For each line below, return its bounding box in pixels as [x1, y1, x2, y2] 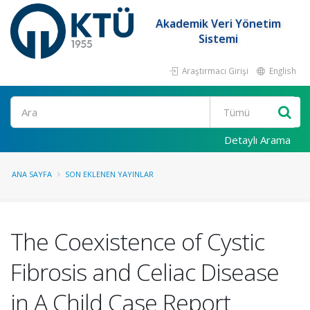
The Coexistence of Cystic [10, 226, 264, 257]
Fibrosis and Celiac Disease [10, 256, 279, 288]
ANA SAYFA [12, 169, 52, 179]
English [267, 65, 296, 76]
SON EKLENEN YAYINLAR [65, 169, 154, 179]
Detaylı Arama [224, 133, 291, 147]
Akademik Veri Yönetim [156, 16, 282, 31]
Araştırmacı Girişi [180, 65, 248, 76]
